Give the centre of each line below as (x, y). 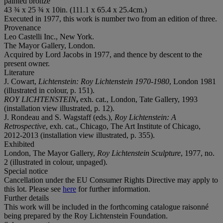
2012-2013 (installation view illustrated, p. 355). (79, 135)
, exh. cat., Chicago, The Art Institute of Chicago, (123, 126)
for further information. (113, 189)
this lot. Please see (33, 189)
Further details (26, 198)
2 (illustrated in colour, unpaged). (56, 162)
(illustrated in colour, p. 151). (49, 90)
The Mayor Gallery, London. (50, 45)
